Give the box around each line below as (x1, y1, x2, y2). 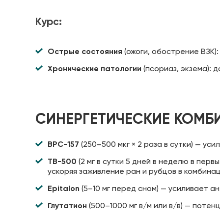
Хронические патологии (48, 63, 141, 73)
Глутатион (48, 200, 87, 210)
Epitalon (48, 183, 80, 193)
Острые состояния (48, 46, 122, 56)
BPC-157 (48, 139, 79, 149)
